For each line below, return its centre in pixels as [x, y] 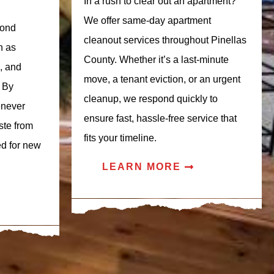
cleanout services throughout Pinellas [165, 40]
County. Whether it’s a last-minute [156, 59]
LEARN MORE [142, 166]
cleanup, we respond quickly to [151, 98]
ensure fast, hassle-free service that [160, 118]
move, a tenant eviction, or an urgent [162, 79]
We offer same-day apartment [147, 20]
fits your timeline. [120, 138]
